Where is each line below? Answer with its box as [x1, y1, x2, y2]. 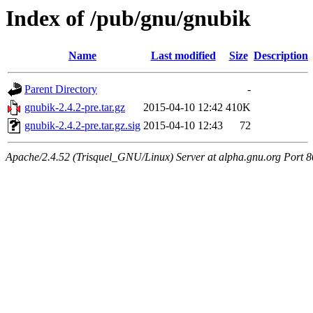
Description [254, 50, 308, 62]
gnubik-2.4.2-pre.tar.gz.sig [24, 119, 140, 132]
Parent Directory [24, 83, 97, 96]
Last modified [150, 50, 216, 62]
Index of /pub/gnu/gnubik [6, 6, 251, 31]
